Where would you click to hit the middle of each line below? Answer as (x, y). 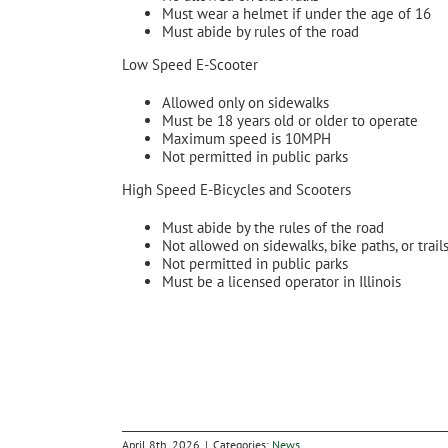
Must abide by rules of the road (260, 31)
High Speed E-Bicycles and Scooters (236, 189)
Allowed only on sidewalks (245, 102)
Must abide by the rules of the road (273, 227)
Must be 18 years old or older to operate (290, 120)
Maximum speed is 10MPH (246, 138)
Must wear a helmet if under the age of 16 (296, 13)
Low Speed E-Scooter (190, 64)
